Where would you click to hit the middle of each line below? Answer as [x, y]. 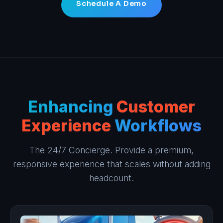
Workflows [156, 125]
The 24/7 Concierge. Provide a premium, [111, 150]
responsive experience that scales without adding [111, 164]
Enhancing [72, 107]
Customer [156, 107]
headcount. [111, 178]
